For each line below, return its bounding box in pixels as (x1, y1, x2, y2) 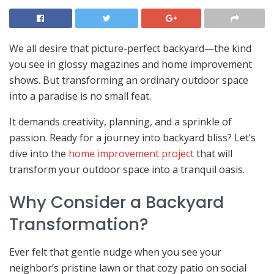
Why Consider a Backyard (9, 190, 224, 214)
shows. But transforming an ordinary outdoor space (9, 73, 248, 87)
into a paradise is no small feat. (9, 89, 151, 103)
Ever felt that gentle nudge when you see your (9, 245, 221, 259)
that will (194, 147, 232, 161)
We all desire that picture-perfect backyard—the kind (9, 42, 251, 56)
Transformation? (9, 212, 149, 236)
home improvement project (68, 147, 194, 161)
